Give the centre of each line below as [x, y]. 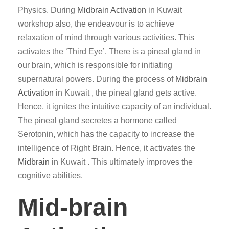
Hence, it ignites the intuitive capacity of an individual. [114, 107]
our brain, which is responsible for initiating [95, 65]
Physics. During [48, 10]
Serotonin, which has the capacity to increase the [106, 134]
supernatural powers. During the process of [97, 79]
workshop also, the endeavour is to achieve [96, 24]
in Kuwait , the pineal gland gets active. [125, 93]
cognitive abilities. [50, 176]
